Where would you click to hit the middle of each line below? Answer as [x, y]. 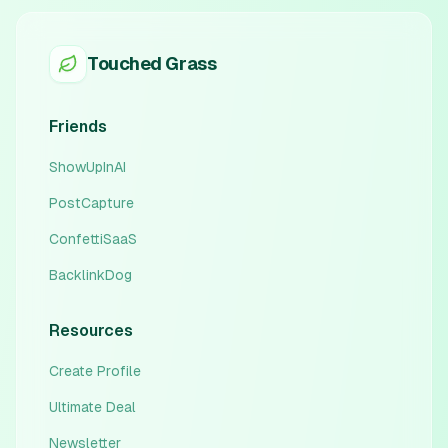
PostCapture [91, 203]
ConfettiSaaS [93, 239]
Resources [91, 330]
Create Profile [95, 371]
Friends [78, 126]
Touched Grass [152, 63]
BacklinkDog [90, 275]
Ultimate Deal [92, 407]
